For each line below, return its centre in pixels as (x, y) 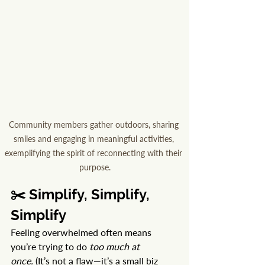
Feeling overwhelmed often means (82, 232)
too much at (116, 247)
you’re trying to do (50, 247)
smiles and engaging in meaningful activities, (95, 139)
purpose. (95, 167)
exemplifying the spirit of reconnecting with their (95, 153)
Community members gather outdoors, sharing (95, 125)
